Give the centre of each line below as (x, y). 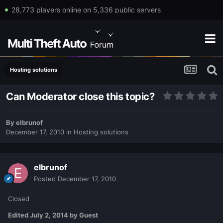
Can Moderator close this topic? (80, 97)
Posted (46, 179)
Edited (19, 215)
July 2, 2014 (49, 215)
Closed (19, 199)
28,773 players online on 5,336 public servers (86, 10)
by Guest (83, 215)
